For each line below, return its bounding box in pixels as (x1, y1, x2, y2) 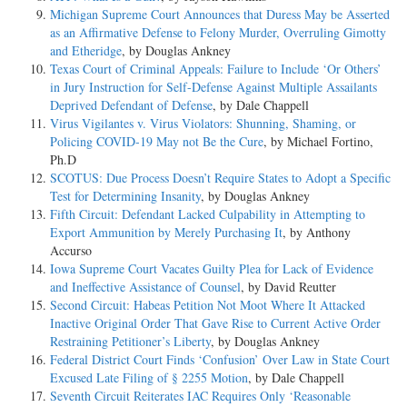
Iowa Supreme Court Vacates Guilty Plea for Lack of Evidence (50, 259, 373, 277)
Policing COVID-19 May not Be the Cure (50, 132, 263, 150)
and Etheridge (50, 41, 122, 59)
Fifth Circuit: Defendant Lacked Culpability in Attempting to (50, 204, 365, 223)
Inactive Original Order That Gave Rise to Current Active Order (50, 313, 381, 332)
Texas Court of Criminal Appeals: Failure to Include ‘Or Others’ (50, 59, 382, 77)
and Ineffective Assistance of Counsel (50, 277, 241, 295)
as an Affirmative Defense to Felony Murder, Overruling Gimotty (50, 23, 386, 41)
